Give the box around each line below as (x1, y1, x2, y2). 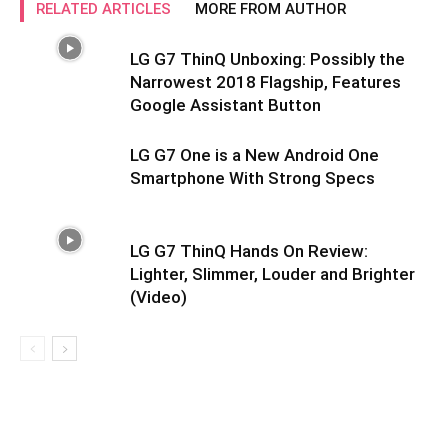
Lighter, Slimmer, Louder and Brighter (130, 264, 415, 284)
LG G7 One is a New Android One (130, 145, 379, 165)
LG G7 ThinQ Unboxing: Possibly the (130, 49, 405, 69)
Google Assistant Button (130, 95, 321, 115)
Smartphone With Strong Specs (130, 168, 375, 188)
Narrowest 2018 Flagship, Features (130, 72, 401, 92)
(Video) (130, 287, 187, 307)
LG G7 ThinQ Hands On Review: (130, 241, 368, 261)
